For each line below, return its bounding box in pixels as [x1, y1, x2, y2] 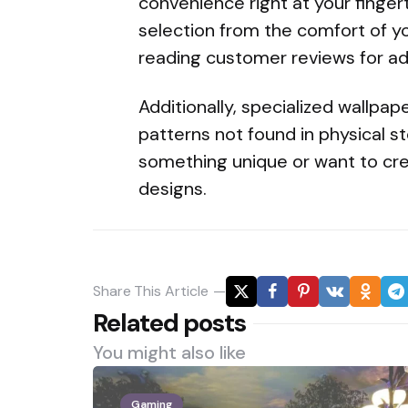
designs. [138, 176, 207, 200]
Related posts [93, 305, 246, 340]
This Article [134, 280, 209, 301]
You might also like [93, 340, 246, 364]
